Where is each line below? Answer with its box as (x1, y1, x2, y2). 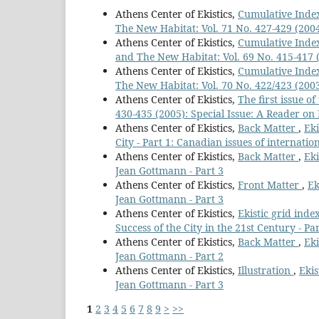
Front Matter (238, 178, 302, 192)
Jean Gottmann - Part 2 (115, 249, 224, 263)
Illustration (238, 263, 293, 278)
